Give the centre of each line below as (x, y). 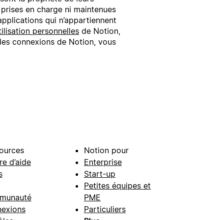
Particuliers (105, 209)
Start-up (99, 174)
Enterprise (103, 162)
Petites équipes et (117, 186)
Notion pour (106, 151)
